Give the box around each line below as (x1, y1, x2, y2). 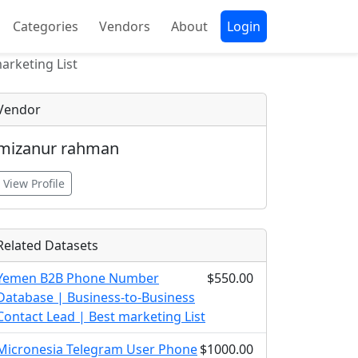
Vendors (99, 18, 150, 35)
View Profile (3, 176, 65, 191)
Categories (13, 18, 78, 35)
